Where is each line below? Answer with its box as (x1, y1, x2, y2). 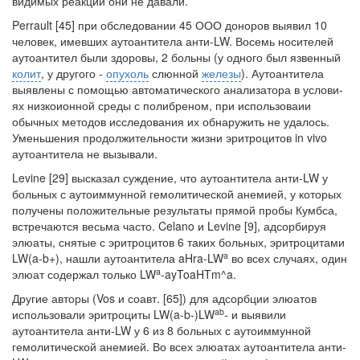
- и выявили (224, 306, 286, 322)
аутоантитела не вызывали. (12, 145, 157, 162)
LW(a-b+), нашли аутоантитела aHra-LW (12, 250, 223, 266)
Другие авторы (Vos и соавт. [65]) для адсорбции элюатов (12, 290, 317, 306)
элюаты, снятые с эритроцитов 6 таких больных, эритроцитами (12, 234, 345, 250)
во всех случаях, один (228, 250, 347, 266)
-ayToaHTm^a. (161, 266, 236, 282)
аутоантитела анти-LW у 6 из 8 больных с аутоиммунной (12, 322, 311, 338)
